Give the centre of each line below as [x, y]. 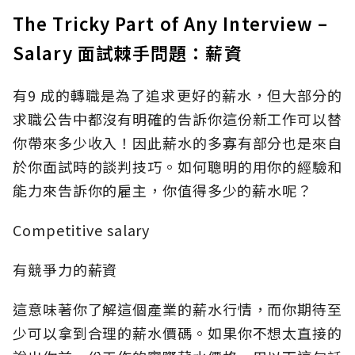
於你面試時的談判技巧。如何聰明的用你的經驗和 [177, 167]
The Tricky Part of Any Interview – [171, 23]
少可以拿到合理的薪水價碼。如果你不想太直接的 [177, 333]
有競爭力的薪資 [65, 270]
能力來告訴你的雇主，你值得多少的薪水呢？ [162, 191]
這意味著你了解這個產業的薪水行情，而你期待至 [177, 309]
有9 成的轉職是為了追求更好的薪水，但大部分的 [177, 95]
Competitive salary [82, 230]
